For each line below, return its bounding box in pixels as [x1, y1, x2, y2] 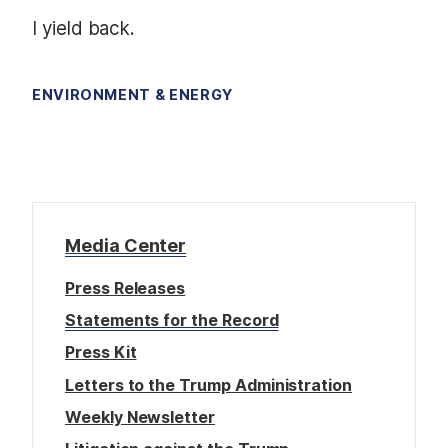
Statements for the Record [65, 310, 279, 331]
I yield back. [32, 17, 136, 41]
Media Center [65, 235, 187, 257]
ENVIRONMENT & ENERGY [32, 86, 233, 104]
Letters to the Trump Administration [65, 374, 353, 395]
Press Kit [65, 342, 137, 363]
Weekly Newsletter [65, 406, 216, 427]
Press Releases [65, 278, 186, 299]
